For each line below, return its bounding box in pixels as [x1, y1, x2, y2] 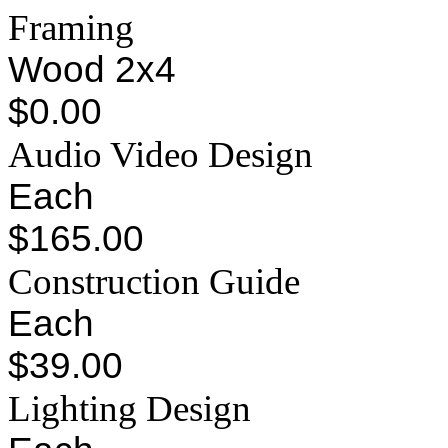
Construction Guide [8, 261, 300, 303]
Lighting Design [8, 388, 251, 430]
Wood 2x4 [8, 49, 176, 91]
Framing [8, 7, 134, 49]
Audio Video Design [8, 134, 313, 176]
